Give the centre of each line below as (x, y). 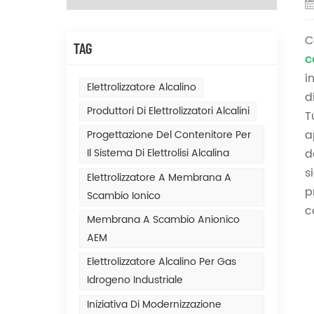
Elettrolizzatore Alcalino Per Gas (161, 262)
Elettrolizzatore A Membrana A (159, 177)
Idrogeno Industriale (135, 280)
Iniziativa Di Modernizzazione (154, 304)
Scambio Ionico (123, 196)
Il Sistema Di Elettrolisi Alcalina (158, 153)
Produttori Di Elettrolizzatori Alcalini (168, 111)
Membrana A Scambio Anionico (163, 220)
